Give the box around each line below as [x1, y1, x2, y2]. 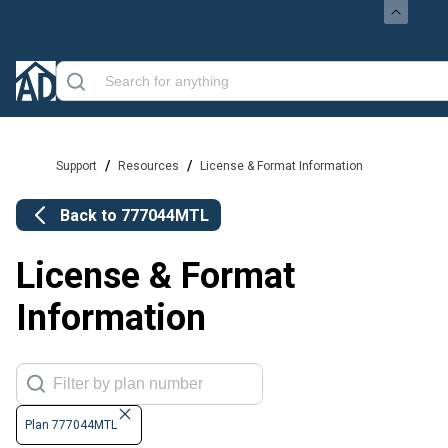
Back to [60, 205, 121, 225]
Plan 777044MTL [25, 418, 117, 433]
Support [56, 159, 97, 173]
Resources [118, 159, 179, 173]
